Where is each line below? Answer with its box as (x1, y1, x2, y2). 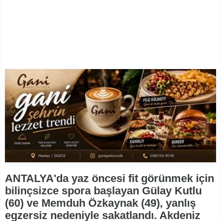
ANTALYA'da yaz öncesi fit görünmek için (5, 172, 214, 185)
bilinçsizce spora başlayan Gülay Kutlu (5, 184, 202, 197)
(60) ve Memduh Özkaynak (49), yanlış (5, 197, 196, 210)
